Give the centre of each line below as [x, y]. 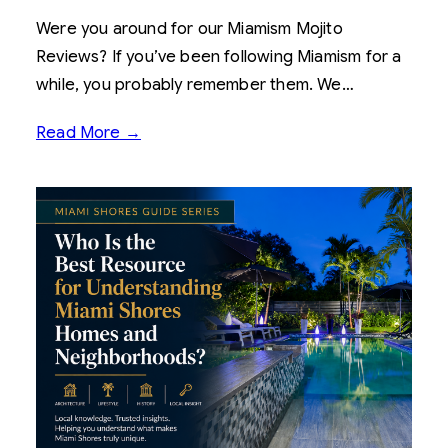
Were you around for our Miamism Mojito [189, 29]
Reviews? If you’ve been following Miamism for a [219, 57]
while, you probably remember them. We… [195, 85]
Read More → [88, 133]
